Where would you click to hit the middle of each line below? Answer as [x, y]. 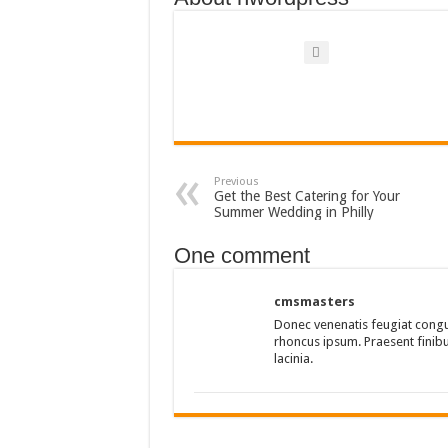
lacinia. [293, 358]
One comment [241, 255]
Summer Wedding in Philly [293, 212]
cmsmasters [314, 301]
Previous [236, 181]
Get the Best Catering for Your [306, 196]
